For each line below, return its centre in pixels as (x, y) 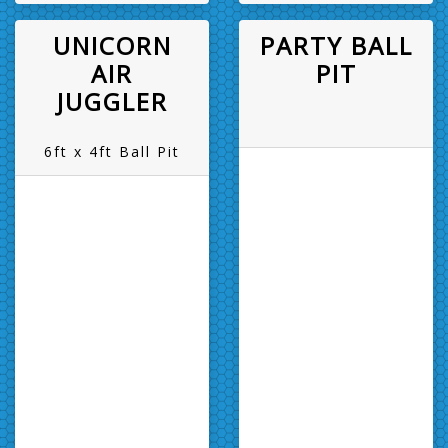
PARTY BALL (336, 45)
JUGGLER (112, 101)
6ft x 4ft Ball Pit (112, 151)
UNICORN (112, 45)
